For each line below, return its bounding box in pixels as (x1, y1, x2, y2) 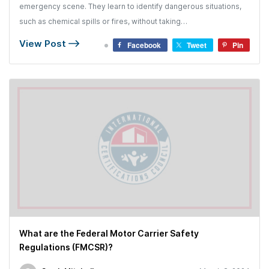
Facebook (127, 39, 161, 50)
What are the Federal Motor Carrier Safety (19, 228, 199, 238)
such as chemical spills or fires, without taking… (19, 16, 187, 26)
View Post (19, 37, 68, 49)
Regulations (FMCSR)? (19, 241, 113, 252)
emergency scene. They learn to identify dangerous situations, (19, 1, 241, 11)
